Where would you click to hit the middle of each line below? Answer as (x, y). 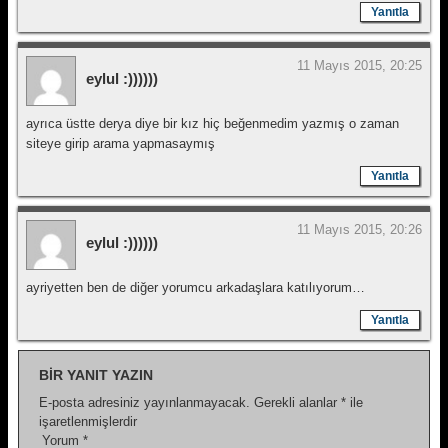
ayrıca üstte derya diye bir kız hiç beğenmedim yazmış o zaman (212, 123)
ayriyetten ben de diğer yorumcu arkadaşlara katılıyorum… (195, 287)
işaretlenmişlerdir (88, 421)
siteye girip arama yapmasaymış (120, 143)
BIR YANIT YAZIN (96, 375)
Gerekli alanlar (297, 402)
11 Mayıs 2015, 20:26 (359, 229)
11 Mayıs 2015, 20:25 (359, 65)
